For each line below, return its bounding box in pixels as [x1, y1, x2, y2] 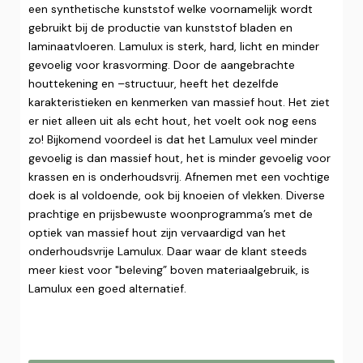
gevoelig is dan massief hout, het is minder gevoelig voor [28, 151, 331, 165]
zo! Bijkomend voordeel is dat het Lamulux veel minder [28, 132, 318, 147]
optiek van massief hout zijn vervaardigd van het [28, 225, 286, 240]
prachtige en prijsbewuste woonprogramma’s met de [28, 207, 313, 221]
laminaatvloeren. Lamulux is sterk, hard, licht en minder [28, 39, 319, 53]
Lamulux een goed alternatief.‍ [28, 281, 186, 296]
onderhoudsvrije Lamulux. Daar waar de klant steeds [28, 244, 307, 258]
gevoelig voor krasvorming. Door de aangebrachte [28, 58, 295, 72]
